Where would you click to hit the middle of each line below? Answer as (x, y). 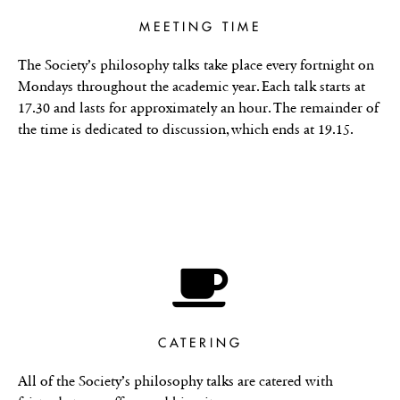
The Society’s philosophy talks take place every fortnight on (196, 64)
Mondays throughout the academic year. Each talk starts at (192, 86)
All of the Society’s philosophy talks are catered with (175, 380)
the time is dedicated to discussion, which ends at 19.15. (186, 129)
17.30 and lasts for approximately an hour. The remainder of (198, 107)
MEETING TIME (200, 26)
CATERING (200, 342)
